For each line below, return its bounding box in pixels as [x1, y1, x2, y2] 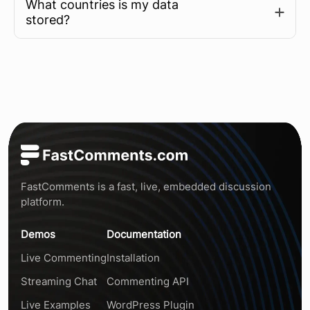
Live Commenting [21, 251, 107, 265]
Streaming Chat [21, 275, 97, 289]
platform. [21, 195, 64, 209]
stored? [26, 12, 70, 28]
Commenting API [107, 275, 189, 289]
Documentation [107, 228, 181, 241]
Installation [107, 251, 160, 265]
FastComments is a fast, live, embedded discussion [21, 180, 271, 194]
